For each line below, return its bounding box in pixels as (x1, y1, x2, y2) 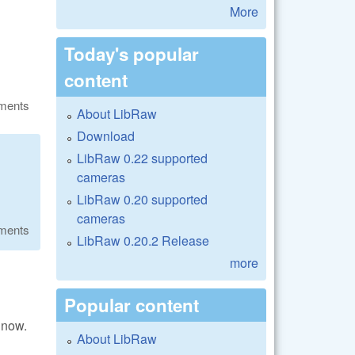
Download (77, 126, 135, 145)
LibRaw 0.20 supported (77, 189, 208, 208)
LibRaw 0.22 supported (77, 148, 208, 167)
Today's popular (64, 40, 199, 67)
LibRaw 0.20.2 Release (77, 231, 209, 250)
